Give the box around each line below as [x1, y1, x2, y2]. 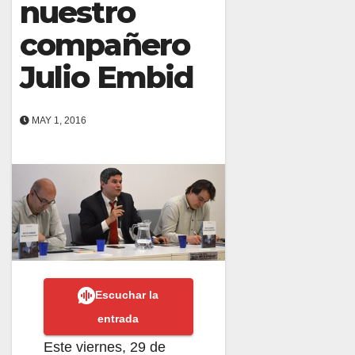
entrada [97, 311, 139, 325]
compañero [20, 25, 189, 63]
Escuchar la [95, 288, 159, 301]
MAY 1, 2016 [29, 114, 86, 126]
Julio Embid [20, 58, 194, 96]
